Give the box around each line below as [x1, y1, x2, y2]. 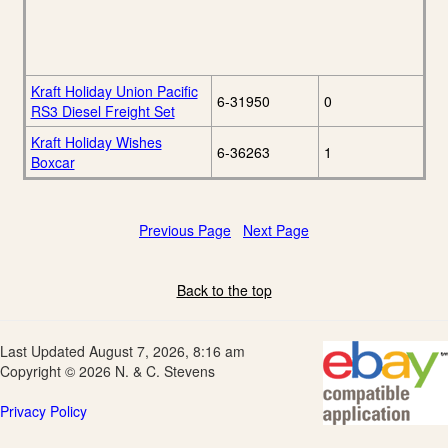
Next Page [243, 220, 309, 241]
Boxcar [30, 152, 75, 173]
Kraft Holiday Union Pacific [30, 81, 198, 102]
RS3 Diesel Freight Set [30, 101, 175, 122]
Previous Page [139, 220, 231, 241]
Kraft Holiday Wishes [30, 132, 162, 153]
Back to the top [176, 280, 272, 301]
